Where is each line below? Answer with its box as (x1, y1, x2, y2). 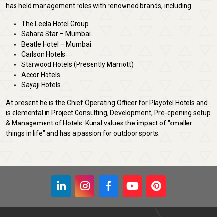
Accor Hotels (21, 70, 60, 78)
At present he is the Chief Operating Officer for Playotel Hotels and (6, 98, 208, 107)
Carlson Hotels (21, 50, 65, 58)
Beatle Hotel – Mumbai (21, 40, 91, 48)
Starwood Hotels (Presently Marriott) (21, 60, 134, 68)
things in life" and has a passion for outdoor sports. (6, 129, 160, 137)
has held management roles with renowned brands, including (6, 1, 191, 10)
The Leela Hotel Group (21, 19, 89, 28)
